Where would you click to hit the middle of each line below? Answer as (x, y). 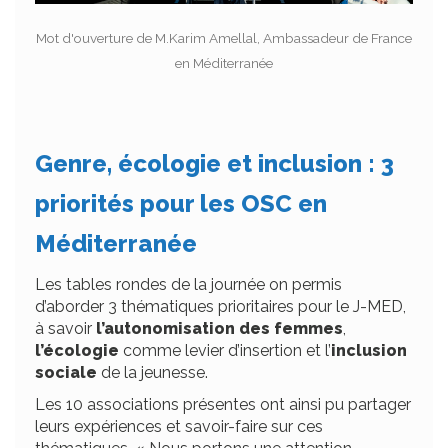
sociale (66, 372)
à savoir (63, 328)
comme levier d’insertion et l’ (227, 350)
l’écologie (79, 350)
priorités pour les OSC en (181, 203)
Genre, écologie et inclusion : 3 (214, 163)
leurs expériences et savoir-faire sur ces (179, 426)
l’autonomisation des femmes (217, 328)
